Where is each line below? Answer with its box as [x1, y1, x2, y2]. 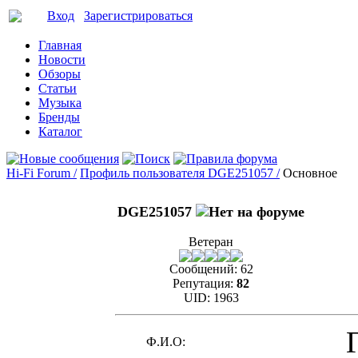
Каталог [38, 125, 82, 138]
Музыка [38, 96, 82, 109]
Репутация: [173, 276, 233, 290]
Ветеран [189, 235, 233, 249]
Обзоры [38, 67, 81, 81]
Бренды [38, 110, 80, 124]
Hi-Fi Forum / [6, 166, 77, 180]
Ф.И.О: [145, 335, 185, 348]
